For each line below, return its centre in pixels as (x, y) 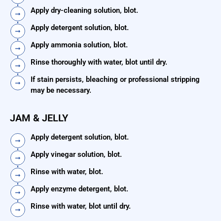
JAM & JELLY (39, 118)
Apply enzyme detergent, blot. (79, 189)
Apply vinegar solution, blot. (76, 155)
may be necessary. (61, 91)
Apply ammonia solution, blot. (79, 45)
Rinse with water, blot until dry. (81, 206)
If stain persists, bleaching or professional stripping (115, 80)
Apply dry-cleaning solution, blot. (84, 11)
